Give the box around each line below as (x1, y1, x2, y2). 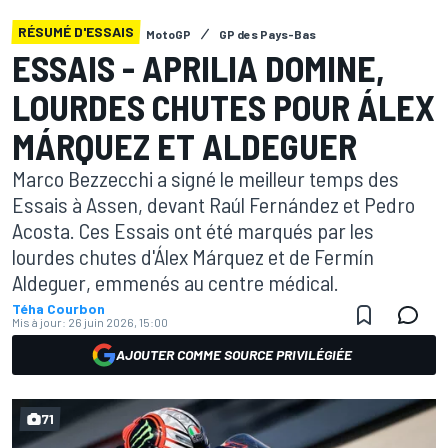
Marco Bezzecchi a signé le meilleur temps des (12, 165, 399, 191)
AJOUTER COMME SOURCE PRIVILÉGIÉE (116, 346, 352, 363)
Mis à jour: (12, 315, 66, 329)
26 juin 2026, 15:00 (68, 315, 168, 329)
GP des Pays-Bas (219, 27, 316, 41)
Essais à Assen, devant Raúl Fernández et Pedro (12, 191, 415, 217)
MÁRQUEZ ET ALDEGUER (12, 124, 357, 167)
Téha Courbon (12, 300, 105, 317)
